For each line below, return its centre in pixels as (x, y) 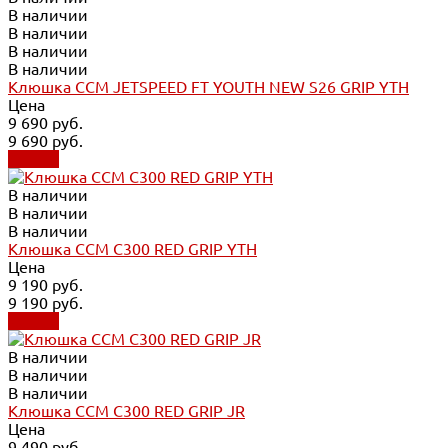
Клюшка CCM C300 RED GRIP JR (126, 410)
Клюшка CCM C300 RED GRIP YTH (132, 248)
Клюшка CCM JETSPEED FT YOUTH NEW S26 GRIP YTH (208, 86)
